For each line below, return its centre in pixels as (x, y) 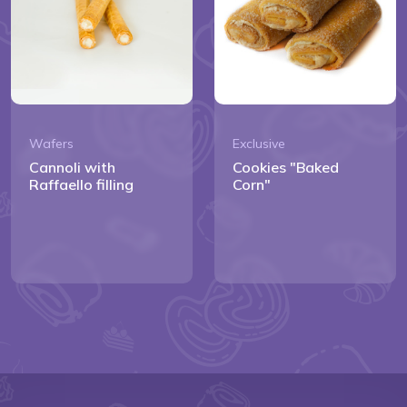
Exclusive (259, 143)
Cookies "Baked (286, 167)
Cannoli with (72, 167)
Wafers (51, 143)
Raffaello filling (81, 184)
